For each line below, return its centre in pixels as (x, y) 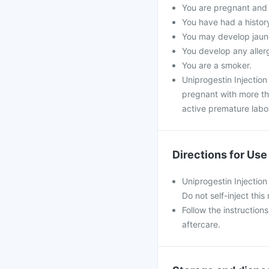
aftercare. (201, 224)
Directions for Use (220, 155)
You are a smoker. (217, 65)
